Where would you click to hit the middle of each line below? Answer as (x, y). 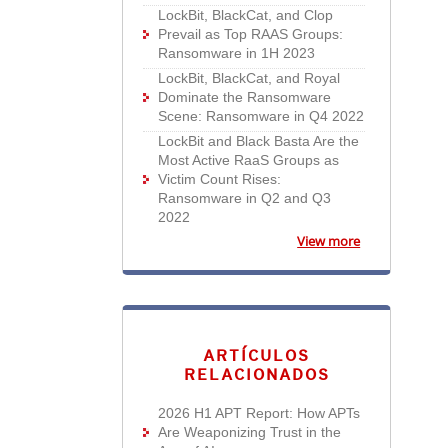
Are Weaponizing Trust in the (250, 432)
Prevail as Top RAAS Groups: (251, 34)
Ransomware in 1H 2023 (237, 53)
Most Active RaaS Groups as (249, 160)
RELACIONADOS (256, 374)
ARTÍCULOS (257, 355)
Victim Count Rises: (220, 179)
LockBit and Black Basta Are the (259, 141)
